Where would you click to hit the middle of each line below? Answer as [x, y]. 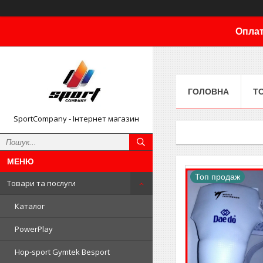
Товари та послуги [41, 183]
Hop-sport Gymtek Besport [62, 252]
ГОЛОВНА [208, 91]
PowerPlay [34, 229]
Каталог [30, 206]
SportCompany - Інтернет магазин [76, 119]
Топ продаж [218, 176]
